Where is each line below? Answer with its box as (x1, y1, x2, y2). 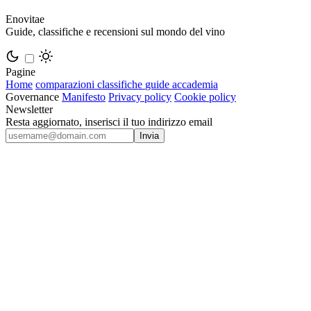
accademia (172, 78, 218, 90)
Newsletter (6, 103, 53, 115)
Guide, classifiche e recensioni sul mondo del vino (6, 25, 225, 37)
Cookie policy (174, 90, 236, 103)
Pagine (6, 65, 35, 78)
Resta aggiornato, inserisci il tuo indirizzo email (6, 115, 212, 128)
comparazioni (35, 78, 97, 90)
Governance (6, 90, 59, 103)
